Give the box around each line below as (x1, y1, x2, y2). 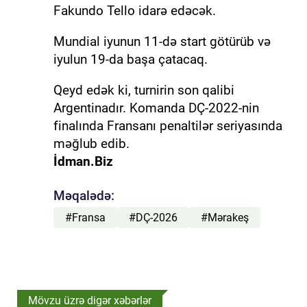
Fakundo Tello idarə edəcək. (53, 2, 216, 19)
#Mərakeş (200, 211, 249, 225)
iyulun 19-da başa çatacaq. (53, 51, 208, 67)
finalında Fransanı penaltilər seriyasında (53, 117, 282, 134)
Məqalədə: (53, 187, 114, 204)
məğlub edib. (53, 135, 130, 151)
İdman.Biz (53, 153, 113, 169)
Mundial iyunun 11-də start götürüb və (53, 33, 271, 49)
